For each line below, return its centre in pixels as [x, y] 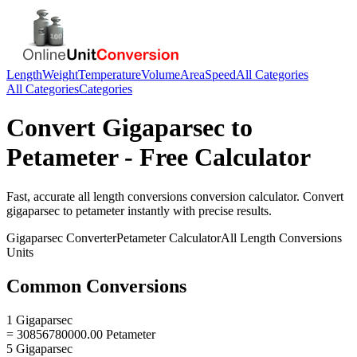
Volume [161, 75]
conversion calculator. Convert [265, 196]
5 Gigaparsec [39, 348]
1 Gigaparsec [39, 320]
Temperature [110, 75]
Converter [90, 237]
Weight [60, 75]
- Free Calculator [214, 157]
